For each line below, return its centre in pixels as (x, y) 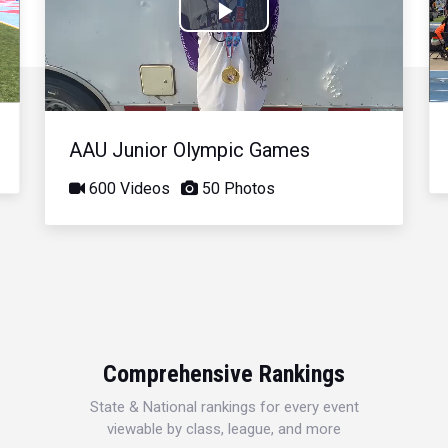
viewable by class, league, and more (224, 428)
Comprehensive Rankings (224, 373)
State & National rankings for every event (224, 406)
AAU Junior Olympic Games (190, 149)
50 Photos (237, 188)
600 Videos (128, 188)
